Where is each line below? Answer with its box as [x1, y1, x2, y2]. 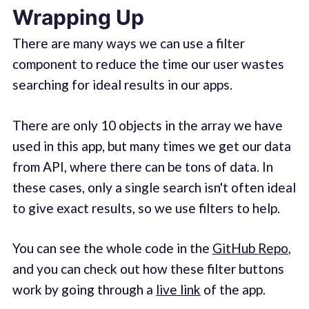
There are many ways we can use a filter [12, 35, 245, 52]
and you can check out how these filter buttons [12, 261, 284, 277]
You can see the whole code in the [12, 240, 212, 257]
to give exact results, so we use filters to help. [12, 199, 280, 216]
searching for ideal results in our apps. [12, 77, 232, 93]
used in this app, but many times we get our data [12, 137, 291, 154]
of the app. [200, 281, 266, 298]
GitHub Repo [212, 240, 288, 257]
